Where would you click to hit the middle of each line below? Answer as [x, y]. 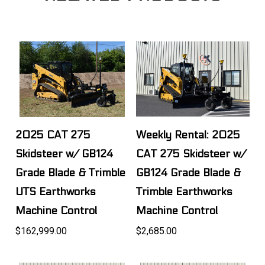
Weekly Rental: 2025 [188, 135]
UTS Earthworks [56, 192]
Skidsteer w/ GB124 [64, 154]
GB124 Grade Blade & [189, 173]
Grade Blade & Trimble [71, 173]
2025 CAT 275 [53, 135]
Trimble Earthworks [185, 192]
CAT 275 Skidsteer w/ [191, 154]
